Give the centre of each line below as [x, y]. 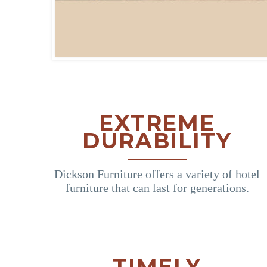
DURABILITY [157, 140]
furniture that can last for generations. [157, 187]
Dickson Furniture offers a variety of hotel [157, 174]
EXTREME [157, 122]
